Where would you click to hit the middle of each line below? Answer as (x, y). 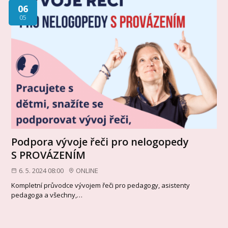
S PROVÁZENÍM (49, 155)
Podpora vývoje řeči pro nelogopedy (100, 142)
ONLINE (87, 171)
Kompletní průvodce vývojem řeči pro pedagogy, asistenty (101, 185)
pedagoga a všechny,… (47, 195)
